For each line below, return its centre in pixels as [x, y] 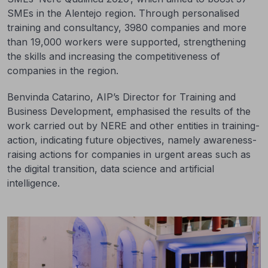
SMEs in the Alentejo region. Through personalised [123, 13]
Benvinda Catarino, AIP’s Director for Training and [121, 97]
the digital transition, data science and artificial [111, 169]
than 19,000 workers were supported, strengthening [127, 42]
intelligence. [33, 183]
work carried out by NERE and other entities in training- [133, 126]
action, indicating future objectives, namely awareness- [132, 140]
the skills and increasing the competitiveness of [114, 56]
